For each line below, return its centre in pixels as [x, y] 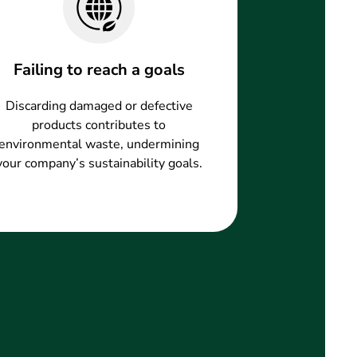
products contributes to [99, 125]
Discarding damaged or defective [99, 106]
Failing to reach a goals [99, 70]
